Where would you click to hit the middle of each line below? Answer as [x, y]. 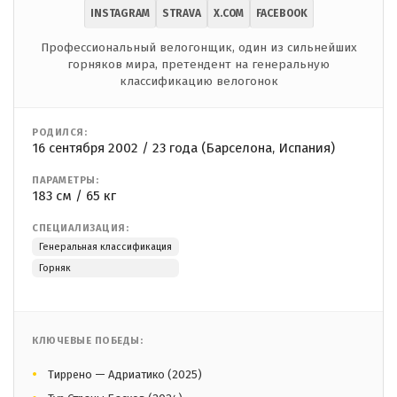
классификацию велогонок [198, 82]
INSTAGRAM [120, 14]
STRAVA [181, 14]
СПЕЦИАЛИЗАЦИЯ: [80, 229]
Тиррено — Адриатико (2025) [125, 375]
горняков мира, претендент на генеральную [198, 65]
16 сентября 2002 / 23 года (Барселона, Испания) [183, 148]
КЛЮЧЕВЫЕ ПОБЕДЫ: [87, 341]
